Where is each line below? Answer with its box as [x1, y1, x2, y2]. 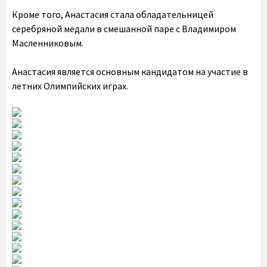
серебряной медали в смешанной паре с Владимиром [12, 23, 236, 35]
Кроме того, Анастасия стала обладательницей [12, 8, 213, 20]
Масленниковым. [12, 37, 83, 49]
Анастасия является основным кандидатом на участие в [12, 66, 248, 77]
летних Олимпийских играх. [12, 80, 128, 92]
